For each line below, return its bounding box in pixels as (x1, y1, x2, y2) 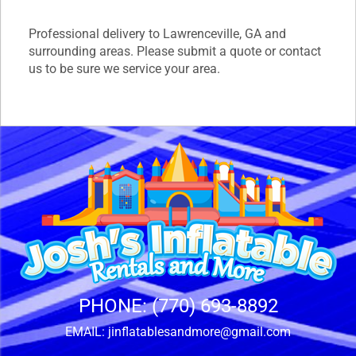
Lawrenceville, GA (163, 25, 261, 41)
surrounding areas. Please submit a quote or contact (29, 43, 321, 59)
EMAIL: (65, 323, 108, 339)
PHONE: (78, 294, 152, 317)
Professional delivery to (29, 25, 163, 41)
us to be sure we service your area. (29, 60, 220, 76)
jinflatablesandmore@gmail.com (108, 323, 291, 339)
